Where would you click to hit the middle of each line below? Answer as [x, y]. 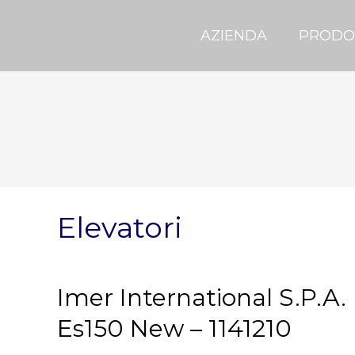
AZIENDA [233, 36]
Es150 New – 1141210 [174, 328]
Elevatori [120, 227]
